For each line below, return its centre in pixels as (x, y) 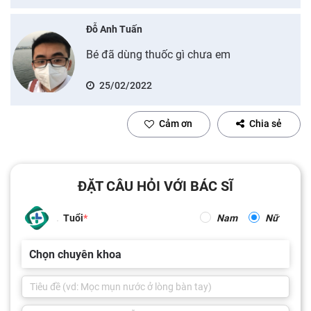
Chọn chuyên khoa (75, 254)
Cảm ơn (176, 124)
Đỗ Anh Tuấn (114, 29)
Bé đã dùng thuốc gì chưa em (158, 54)
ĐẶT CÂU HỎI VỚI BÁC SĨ (155, 186)
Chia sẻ (266, 124)
